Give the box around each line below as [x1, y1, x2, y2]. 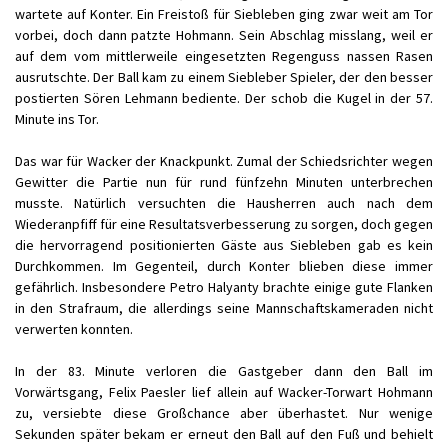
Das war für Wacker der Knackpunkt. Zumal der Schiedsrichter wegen [15, 152, 433, 170]
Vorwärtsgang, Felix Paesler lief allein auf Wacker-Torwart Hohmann [15, 383, 433, 401]
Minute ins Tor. [15, 110, 99, 128]
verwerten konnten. [15, 320, 133, 338]
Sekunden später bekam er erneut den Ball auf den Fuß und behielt [15, 425, 433, 443]
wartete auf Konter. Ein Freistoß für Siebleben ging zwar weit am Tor [15, 5, 433, 23]
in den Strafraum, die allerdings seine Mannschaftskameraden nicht [15, 299, 433, 317]
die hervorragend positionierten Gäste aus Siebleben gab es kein [15, 236, 433, 254]
